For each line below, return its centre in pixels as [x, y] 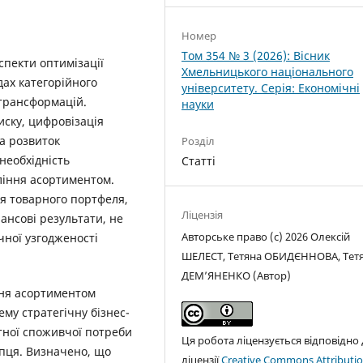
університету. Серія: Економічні [271, 88]
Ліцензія [203, 215]
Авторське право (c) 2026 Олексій [266, 237]
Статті [199, 161]
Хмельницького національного [268, 72]
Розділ [199, 141]
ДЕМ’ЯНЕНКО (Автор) [237, 276]
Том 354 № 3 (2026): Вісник [256, 56]
